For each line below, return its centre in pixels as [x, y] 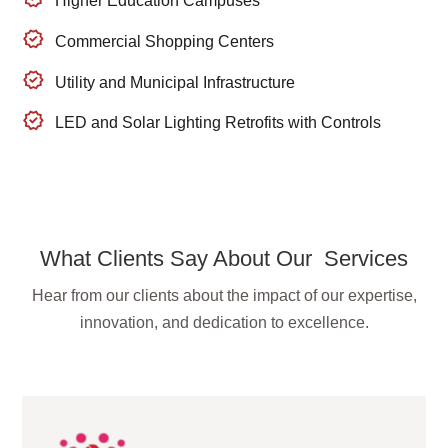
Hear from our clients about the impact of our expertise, [224, 296]
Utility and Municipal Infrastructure [174, 82]
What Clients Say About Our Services [224, 259]
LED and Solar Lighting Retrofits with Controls [217, 123]
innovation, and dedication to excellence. [224, 323]
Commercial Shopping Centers [164, 41]
